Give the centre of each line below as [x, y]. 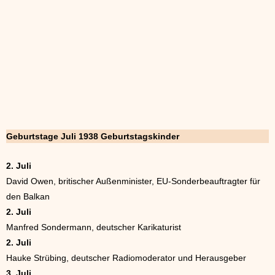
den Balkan [28, 197]
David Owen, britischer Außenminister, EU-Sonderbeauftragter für [133, 181]
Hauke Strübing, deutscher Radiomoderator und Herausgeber [126, 258]
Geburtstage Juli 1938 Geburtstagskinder [93, 137]
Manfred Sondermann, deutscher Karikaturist [94, 227]
